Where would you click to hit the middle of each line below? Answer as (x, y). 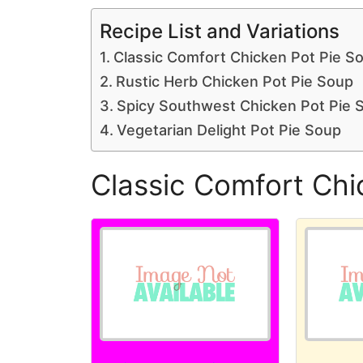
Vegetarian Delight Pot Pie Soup (228, 130)
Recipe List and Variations (220, 31)
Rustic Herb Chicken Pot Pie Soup (234, 81)
